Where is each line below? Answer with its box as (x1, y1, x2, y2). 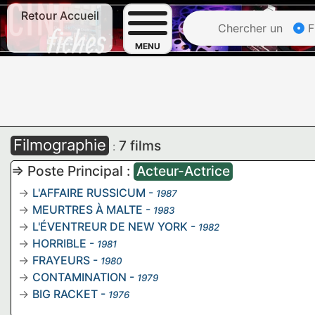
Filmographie (13, 136, 106, 154)
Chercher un (214, 21, 283, 35)
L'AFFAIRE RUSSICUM (32, 186, 146, 200)
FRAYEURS (32, 253, 90, 267)
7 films (119, 137, 161, 154)
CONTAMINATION (32, 270, 127, 284)
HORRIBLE (32, 236, 86, 250)
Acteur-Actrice (136, 162, 230, 179)
